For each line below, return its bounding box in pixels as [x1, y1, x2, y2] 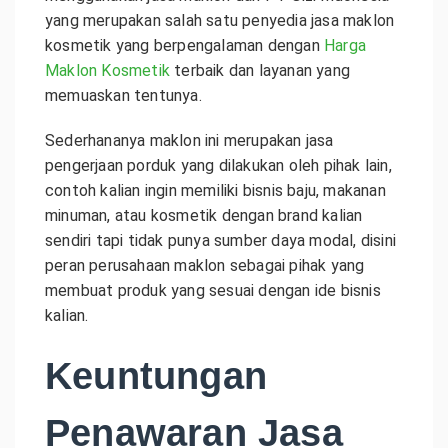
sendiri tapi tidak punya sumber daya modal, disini [45, 231, 397, 250]
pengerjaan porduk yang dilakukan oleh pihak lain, [45, 156, 392, 175]
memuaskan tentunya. [45, 86, 202, 105]
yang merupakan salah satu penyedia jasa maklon [45, 11, 395, 30]
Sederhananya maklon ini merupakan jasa [45, 131, 334, 150]
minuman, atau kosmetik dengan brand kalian [45, 206, 363, 225]
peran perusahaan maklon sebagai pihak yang [45, 256, 365, 275]
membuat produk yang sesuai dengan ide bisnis [45, 281, 381, 300]
